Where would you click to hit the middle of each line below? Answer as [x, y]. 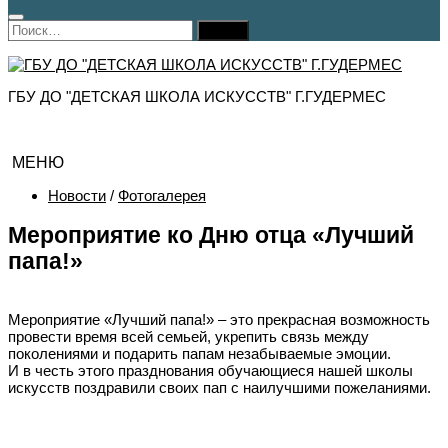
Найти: [30, 28]
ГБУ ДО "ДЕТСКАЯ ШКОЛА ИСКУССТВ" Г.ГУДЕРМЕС [197, 97]
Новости [77, 196]
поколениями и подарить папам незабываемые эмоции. [199, 353]
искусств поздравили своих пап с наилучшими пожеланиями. [219, 387]
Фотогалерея [162, 196]
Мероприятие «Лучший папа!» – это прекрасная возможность [219, 319]
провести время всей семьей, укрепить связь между [188, 336]
